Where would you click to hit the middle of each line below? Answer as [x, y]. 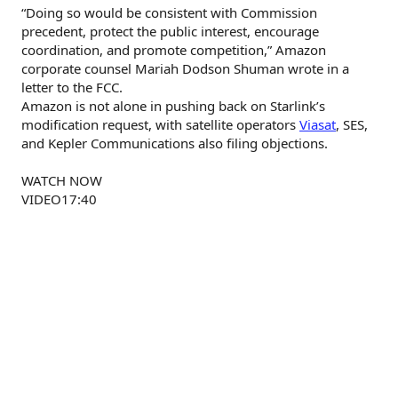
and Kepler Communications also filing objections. [175, 143]
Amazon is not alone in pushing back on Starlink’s [173, 105]
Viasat [318, 124]
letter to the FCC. [72, 87]
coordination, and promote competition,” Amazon [174, 49]
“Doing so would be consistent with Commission [169, 12]
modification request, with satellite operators [160, 124]
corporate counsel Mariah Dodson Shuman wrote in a [185, 68]
